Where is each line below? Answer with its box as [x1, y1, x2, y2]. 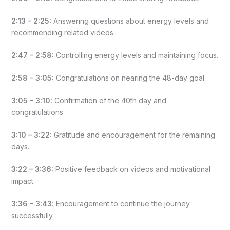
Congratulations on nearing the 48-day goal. [53, 73, 206, 82]
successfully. [11, 210, 54, 220]
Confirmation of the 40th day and [52, 95, 166, 105]
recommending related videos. [11, 28, 115, 37]
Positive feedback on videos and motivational [53, 164, 210, 174]
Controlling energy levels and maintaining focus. [53, 50, 218, 60]
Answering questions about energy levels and [51, 16, 209, 25]
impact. [11, 176, 35, 185]
